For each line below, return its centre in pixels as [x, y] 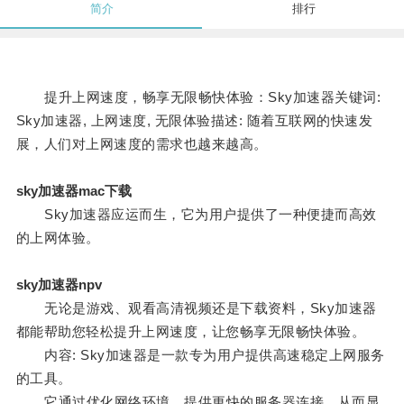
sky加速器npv [59, 285]
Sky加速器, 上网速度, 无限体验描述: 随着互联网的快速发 [194, 121]
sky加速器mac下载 [73, 191]
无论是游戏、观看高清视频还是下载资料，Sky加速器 [196, 308]
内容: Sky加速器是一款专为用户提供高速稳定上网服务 [200, 355]
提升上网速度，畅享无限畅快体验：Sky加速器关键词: [198, 97]
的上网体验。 [58, 238]
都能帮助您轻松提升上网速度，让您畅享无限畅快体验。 [191, 332]
